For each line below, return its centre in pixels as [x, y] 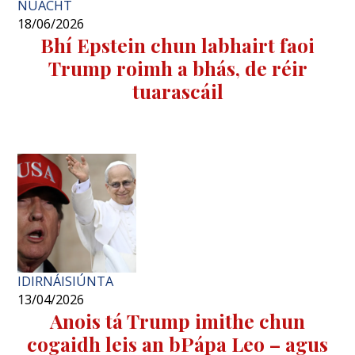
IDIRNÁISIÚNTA [66, 282]
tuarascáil [177, 91]
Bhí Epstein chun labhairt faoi [177, 45]
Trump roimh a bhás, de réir [177, 68]
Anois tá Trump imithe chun [177, 321]
